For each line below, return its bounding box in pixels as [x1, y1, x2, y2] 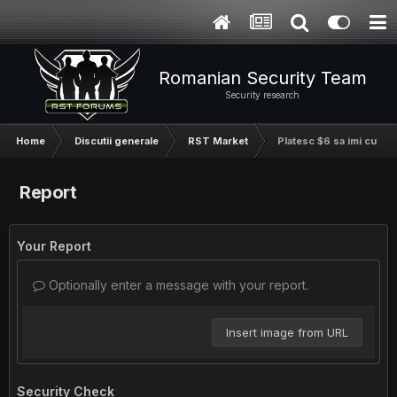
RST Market [188, 135, 248, 147]
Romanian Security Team [158, 67, 367, 89]
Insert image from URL [226, 325, 348, 339]
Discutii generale [74, 135, 159, 147]
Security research [225, 90, 300, 100]
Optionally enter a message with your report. [45, 277, 308, 292]
